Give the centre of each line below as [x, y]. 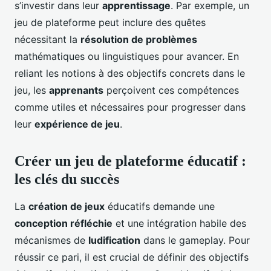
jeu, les [32, 90]
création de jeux [67, 206]
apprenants [76, 90]
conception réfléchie [64, 223]
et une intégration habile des [179, 223]
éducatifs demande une [160, 206]
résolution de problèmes [139, 39]
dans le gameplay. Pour [195, 240]
